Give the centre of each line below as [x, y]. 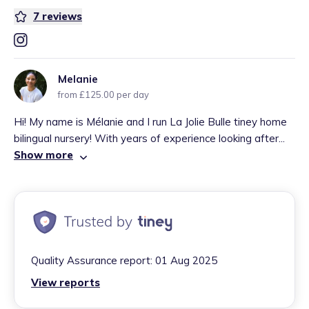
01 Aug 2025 [186, 260]
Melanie [78, 79]
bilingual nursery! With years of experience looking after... [149, 138]
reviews [62, 16]
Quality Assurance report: [92, 260]
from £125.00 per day [103, 94]
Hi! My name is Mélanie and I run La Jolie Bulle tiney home [150, 122]
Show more [43, 155]
